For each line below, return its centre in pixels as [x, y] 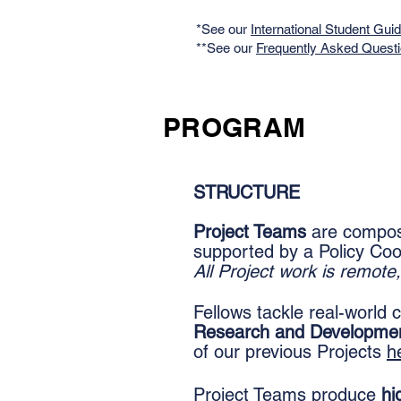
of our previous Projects [290, 352]
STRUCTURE [247, 192]
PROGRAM [235, 127]
